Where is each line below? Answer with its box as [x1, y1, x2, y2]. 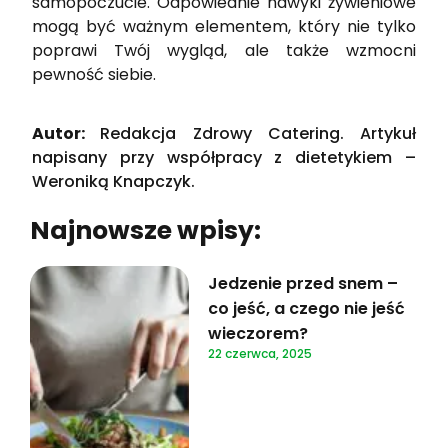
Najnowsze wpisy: [30, 212, 262, 248]
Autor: [32, 121, 101, 145]
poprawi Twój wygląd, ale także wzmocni [32, 39, 416, 63]
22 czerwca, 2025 [208, 344, 313, 362]
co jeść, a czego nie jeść [208, 296, 406, 320]
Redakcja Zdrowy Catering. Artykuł [100, 121, 416, 145]
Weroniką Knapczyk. [32, 169, 196, 193]
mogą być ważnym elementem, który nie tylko [32, 15, 416, 39]
